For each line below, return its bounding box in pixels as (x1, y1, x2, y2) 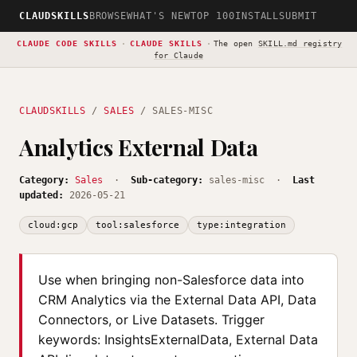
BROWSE (88, 10, 127, 22)
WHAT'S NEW (127, 10, 190, 22)
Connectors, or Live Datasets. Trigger (38, 312, 265, 328)
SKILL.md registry (257, 39, 343, 48)
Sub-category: (131, 175, 203, 186)
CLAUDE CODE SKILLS (16, 39, 117, 48)
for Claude (153, 51, 203, 60)
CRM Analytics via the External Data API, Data (38, 292, 316, 308)
